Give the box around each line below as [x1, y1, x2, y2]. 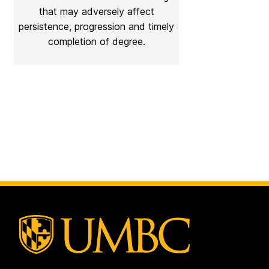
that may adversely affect [38, 5, 154, 17]
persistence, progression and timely [19, 20, 174, 32]
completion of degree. [47, 35, 145, 47]
